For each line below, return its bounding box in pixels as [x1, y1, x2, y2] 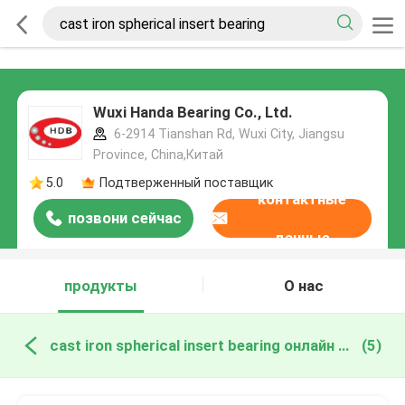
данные [274, 228, 331, 247]
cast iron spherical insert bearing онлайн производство [337, 335, 349, 354]
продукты [64, 277, 138, 296]
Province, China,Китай [92, 147, 223, 163]
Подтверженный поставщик [99, 174, 273, 190]
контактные [258, 189, 347, 208]
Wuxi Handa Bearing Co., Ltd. [92, 103, 293, 122]
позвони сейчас [67, 209, 182, 228]
